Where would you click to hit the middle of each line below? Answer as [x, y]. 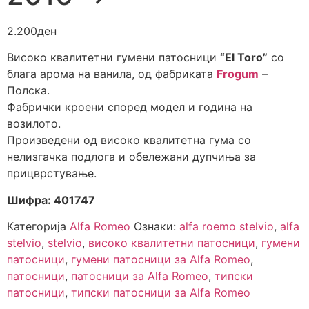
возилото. [34, 124]
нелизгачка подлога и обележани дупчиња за [131, 157]
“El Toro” [244, 58]
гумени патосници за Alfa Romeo [161, 260]
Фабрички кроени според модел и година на [130, 107]
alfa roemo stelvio [227, 227]
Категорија [38, 227]
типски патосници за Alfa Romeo [161, 293]
